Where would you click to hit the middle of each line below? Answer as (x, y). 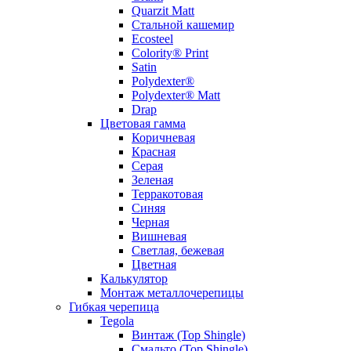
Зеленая (152, 180)
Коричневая (163, 138)
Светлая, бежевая (178, 251)
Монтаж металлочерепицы (172, 293)
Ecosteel (152, 39)
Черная (150, 223)
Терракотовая (167, 194)
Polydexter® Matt (176, 96)
